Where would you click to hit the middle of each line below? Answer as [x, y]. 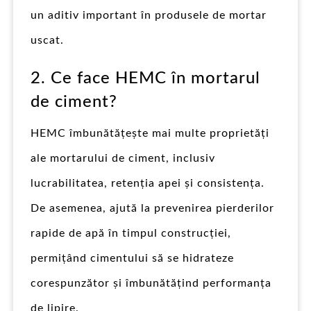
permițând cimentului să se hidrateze [132, 258]
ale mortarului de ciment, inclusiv [123, 158]
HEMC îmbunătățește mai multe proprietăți [150, 133]
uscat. [47, 40]
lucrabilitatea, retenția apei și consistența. [148, 183]
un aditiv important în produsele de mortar [149, 15]
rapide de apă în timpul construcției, [131, 233]
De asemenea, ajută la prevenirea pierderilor [152, 208]
